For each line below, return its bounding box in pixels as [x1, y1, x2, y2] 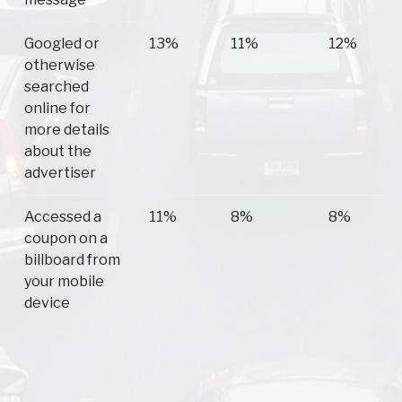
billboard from [24, 251, 120, 269]
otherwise [24, 57, 95, 74]
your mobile [24, 273, 104, 291]
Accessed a [24, 208, 101, 226]
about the [24, 143, 92, 161]
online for [24, 100, 91, 118]
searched [24, 78, 89, 96]
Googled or [24, 35, 100, 53]
